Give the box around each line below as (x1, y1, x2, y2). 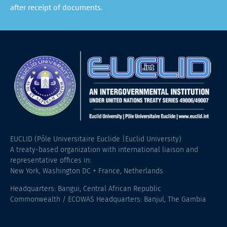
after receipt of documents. (10, 2, 102, 13)
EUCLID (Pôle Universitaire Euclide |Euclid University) (10, 134, 181, 143)
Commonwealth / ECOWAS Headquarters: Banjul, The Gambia (10, 195, 206, 204)
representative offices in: (10, 156, 91, 165)
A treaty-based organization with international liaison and (10, 145, 198, 154)
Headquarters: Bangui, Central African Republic (10, 184, 161, 194)
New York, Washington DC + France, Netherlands (10, 166, 163, 175)
